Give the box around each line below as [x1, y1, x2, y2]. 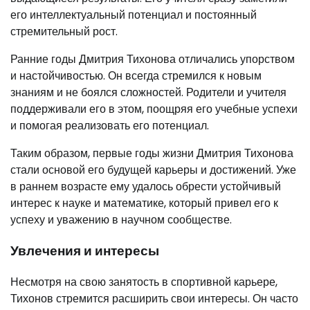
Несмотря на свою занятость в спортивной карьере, [10, 273, 277, 290]
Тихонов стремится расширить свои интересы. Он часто [10, 290, 298, 307]
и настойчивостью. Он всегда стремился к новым [10, 68, 262, 84]
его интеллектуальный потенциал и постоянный [10, 7, 257, 24]
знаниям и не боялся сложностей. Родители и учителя [10, 84, 286, 101]
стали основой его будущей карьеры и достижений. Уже [10, 162, 296, 179]
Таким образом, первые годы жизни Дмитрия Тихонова [10, 145, 293, 162]
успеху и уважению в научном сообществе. [10, 212, 232, 228]
